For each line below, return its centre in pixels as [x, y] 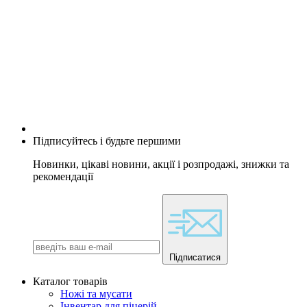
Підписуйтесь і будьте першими [107, 141]
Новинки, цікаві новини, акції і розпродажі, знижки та [161, 164]
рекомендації [63, 177]
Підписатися [195, 258]
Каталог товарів [70, 282]
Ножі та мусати [96, 294]
